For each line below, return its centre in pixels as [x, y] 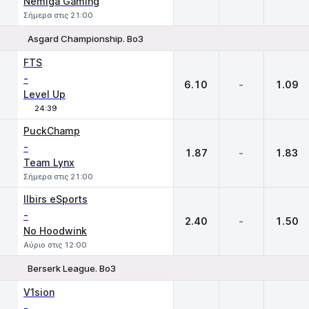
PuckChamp [52, 131]
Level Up [44, 94]
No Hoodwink [55, 231]
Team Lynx [49, 162]
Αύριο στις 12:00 [55, 245]
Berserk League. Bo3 [72, 268]
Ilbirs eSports [56, 199]
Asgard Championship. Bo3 [86, 38]
